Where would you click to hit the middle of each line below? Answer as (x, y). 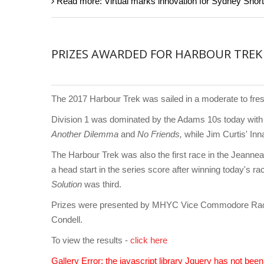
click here (149, 240)
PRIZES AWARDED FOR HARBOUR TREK (157, 54)
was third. (104, 184)
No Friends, (161, 134)
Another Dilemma (85, 134)
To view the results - (91, 240)
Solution (68, 184)
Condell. (67, 220)
